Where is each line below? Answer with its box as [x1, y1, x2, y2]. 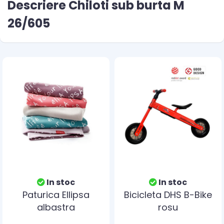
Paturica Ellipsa [22, 188, 89, 201]
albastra [37, 201, 75, 213]
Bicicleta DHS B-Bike [124, 188, 212, 201]
